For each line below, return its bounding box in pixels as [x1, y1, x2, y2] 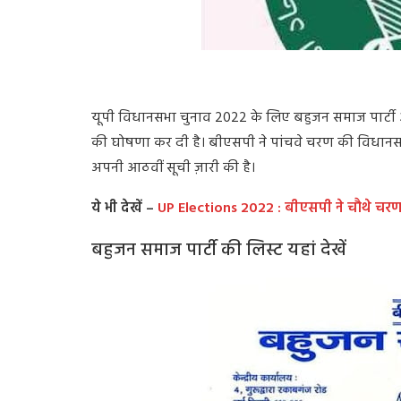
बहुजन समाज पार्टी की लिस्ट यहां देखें [91, 236, 346, 265]
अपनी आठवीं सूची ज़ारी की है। [91, 157, 255, 180]
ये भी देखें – [91, 197, 154, 220]
